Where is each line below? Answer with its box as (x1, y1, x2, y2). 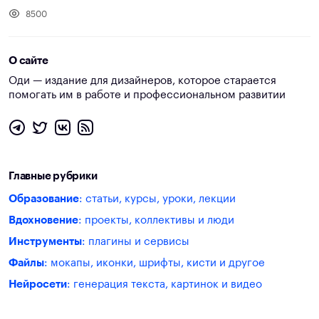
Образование (9, 194, 79, 204)
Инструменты (9, 236, 82, 247)
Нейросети (9, 279, 67, 290)
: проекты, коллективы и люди (78, 215, 234, 226)
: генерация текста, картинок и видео (67, 279, 262, 290)
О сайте (9, 56, 48, 66)
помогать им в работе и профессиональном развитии (9, 90, 286, 100)
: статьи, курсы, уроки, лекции (79, 194, 236, 204)
